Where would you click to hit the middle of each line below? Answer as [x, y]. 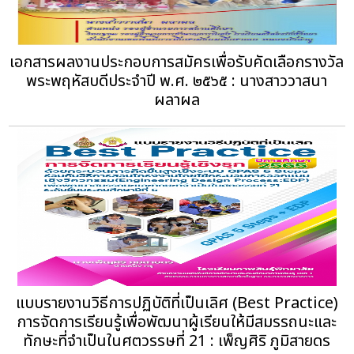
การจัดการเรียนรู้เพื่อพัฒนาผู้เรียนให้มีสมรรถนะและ [177, 322]
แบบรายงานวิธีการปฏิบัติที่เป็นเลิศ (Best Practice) [177, 303]
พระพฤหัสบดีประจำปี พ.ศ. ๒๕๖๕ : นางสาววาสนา [177, 81]
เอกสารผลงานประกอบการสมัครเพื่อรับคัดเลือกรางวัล [177, 62]
